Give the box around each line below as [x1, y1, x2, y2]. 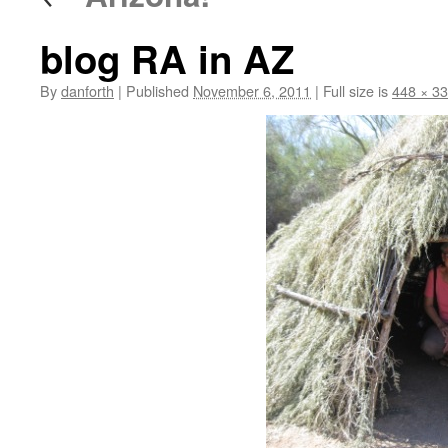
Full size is [319, 80, 392, 101]
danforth [61, 80, 114, 101]
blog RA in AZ [40, 31, 294, 86]
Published [126, 80, 189, 101]
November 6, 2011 [193, 80, 311, 101]
